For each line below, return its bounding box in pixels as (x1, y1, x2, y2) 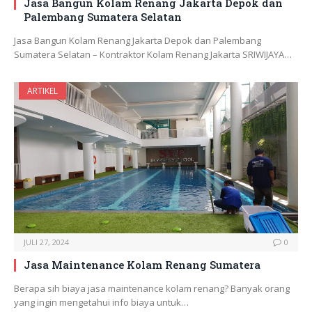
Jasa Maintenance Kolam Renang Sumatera (24, 258, 260, 272)
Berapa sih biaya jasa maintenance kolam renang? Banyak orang (14, 282, 290, 295)
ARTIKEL (27, 85, 58, 97)
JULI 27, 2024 (24, 237, 69, 248)
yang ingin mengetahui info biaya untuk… (14, 296, 189, 309)
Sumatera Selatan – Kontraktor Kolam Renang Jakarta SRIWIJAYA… (14, 48, 292, 61)
